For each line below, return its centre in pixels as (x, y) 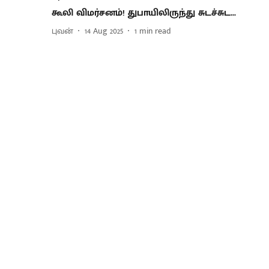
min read (155, 31)
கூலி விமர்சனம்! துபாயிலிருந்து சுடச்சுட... (144, 13)
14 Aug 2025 (104, 31)
